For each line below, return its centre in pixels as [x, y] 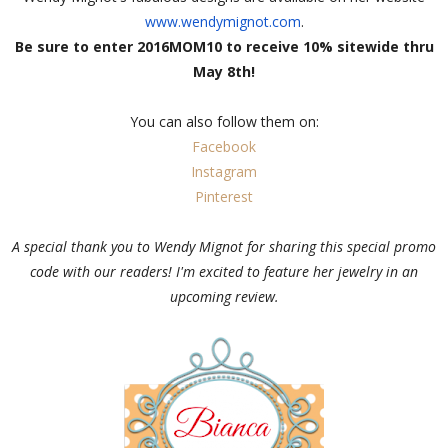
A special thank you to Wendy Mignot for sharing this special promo [224, 246]
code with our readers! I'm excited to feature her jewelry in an [224, 271]
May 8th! [224, 71]
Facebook [224, 146]
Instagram [224, 171]
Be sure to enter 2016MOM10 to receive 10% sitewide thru [224, 46]
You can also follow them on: [224, 121]
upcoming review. [224, 296]
